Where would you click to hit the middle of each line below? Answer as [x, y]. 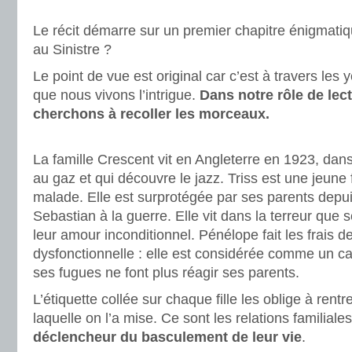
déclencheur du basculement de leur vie [167, 337]
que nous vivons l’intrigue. [116, 95]
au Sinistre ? [72, 49]
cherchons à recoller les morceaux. [151, 114]
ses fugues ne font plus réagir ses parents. [166, 273]
